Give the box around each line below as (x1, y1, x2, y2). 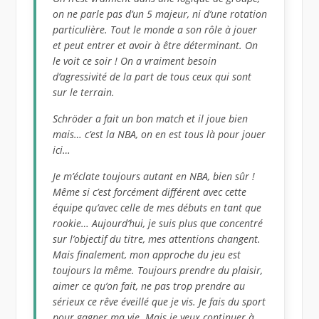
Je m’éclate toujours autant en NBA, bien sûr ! (53, 169, 256, 184)
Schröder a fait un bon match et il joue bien (53, 112, 249, 126)
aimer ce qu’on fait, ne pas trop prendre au (53, 279, 246, 293)
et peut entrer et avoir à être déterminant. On (53, 38, 258, 53)
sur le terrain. (53, 85, 115, 100)
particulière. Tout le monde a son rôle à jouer (53, 23, 258, 37)
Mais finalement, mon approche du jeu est (53, 248, 241, 262)
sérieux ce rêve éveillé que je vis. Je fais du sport (53, 295, 266, 309)
